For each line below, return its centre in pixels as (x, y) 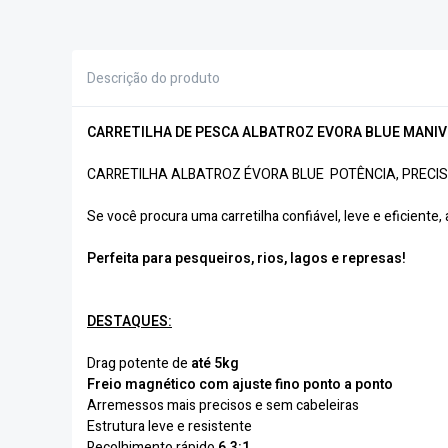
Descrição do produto (153, 78)
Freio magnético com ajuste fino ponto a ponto (240, 384)
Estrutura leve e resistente (169, 426)
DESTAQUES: (129, 321)
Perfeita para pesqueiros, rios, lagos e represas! (246, 258)
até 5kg (215, 363)
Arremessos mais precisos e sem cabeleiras (223, 405)
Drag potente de (139, 363)
